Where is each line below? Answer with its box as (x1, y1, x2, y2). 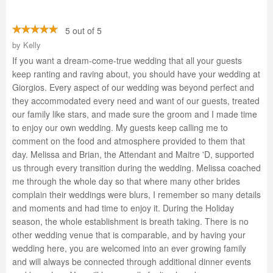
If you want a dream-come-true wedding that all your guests (12, 54, 242, 66)
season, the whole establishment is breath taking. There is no (12, 215, 249, 227)
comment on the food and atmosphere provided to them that (12, 135, 245, 147)
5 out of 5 (58, 24, 102, 37)
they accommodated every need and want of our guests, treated (12, 94, 260, 107)
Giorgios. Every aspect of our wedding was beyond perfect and (12, 81, 254, 93)
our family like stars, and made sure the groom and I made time (12, 108, 257, 120)
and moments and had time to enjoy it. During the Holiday (12, 202, 234, 214)
